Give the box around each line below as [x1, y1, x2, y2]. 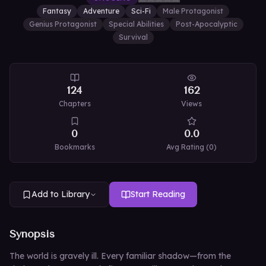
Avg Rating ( [166, 142, 209, 151]
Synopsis [9, 227, 55, 240]
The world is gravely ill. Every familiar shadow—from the [9, 251, 231, 261]
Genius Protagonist [28, 20, 97, 28]
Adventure [83, 7, 119, 15]
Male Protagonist [163, 7, 223, 15]
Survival [118, 33, 148, 42]
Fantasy [43, 7, 71, 15]
